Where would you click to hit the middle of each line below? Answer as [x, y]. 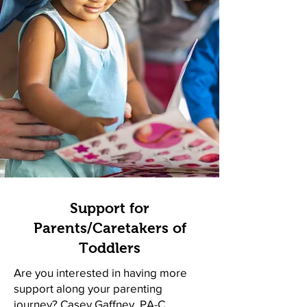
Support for [110, 208]
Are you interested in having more [100, 272]
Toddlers [110, 248]
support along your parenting [88, 288]
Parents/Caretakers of [110, 228]
